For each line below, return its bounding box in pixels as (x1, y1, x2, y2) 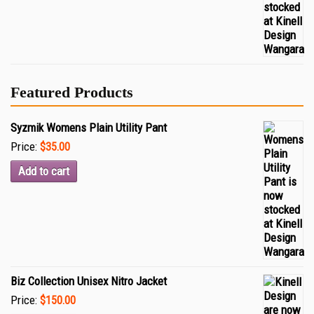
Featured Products (11, 83, 133, 101)
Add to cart (18, 164, 69, 178)
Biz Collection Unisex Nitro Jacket (11, 274, 167, 288)
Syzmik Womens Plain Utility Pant (11, 121, 167, 135)
